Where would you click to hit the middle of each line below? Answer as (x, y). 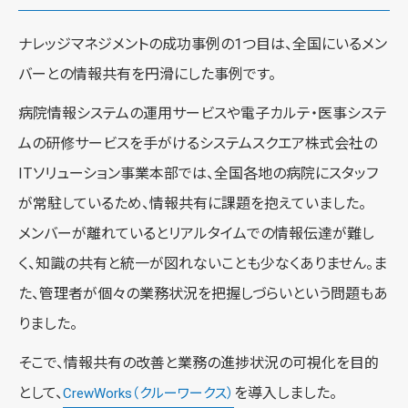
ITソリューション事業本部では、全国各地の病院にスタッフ (198, 173)
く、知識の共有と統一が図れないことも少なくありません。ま (203, 263)
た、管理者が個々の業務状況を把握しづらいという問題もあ (203, 293)
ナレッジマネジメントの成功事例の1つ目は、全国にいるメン (203, 44)
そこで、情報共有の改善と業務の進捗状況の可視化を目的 (199, 362)
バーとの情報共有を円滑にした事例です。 (147, 74)
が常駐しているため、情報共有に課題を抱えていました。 (192, 203)
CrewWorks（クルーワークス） (148, 393)
